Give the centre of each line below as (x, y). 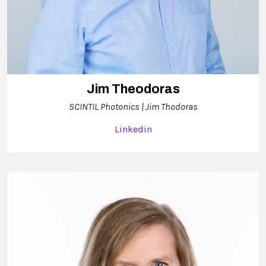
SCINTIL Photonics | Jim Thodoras (133, 106)
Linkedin (133, 129)
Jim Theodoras (133, 89)
